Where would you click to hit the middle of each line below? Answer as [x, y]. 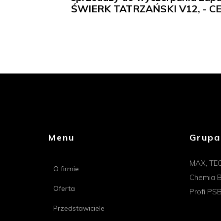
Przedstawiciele [79, 208]
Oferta [64, 188]
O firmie [66, 168]
